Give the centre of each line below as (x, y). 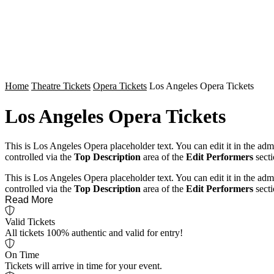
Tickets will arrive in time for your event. (83, 266)
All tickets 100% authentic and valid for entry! (94, 233)
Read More (29, 200)
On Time (22, 255)
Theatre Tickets (61, 86)
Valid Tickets (30, 222)
